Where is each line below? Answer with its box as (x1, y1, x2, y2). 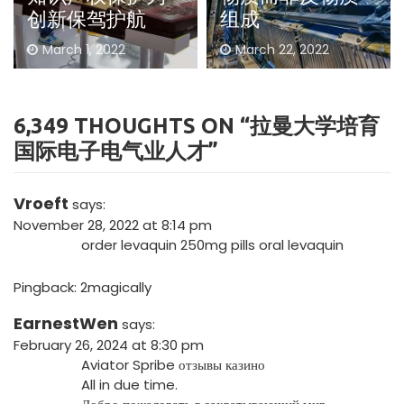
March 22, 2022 (235, 40, 329, 59)
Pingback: (14, 277, 80, 297)
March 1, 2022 (42, 40, 125, 59)
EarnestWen (14, 311, 118, 335)
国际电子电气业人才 (14, 138, 208, 163)
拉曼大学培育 (250, 113, 380, 138)
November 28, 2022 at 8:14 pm (14, 215, 212, 234)
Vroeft (14, 191, 69, 215)
